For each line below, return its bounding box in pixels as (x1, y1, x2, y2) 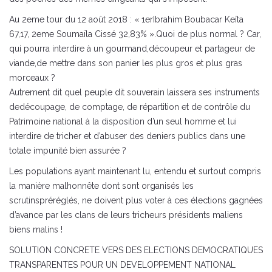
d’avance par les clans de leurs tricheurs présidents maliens (9, 210, 243, 220)
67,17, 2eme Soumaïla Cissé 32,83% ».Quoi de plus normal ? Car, (9, 29, 261, 39)
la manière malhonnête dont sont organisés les (9, 181, 194, 191)
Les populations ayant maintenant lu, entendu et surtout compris (9, 166, 261, 177)
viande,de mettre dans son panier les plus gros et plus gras (9, 58, 242, 69)
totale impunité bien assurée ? (9, 146, 126, 156)
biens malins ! (9, 225, 63, 235)
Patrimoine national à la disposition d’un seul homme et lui (9, 117, 237, 127)
